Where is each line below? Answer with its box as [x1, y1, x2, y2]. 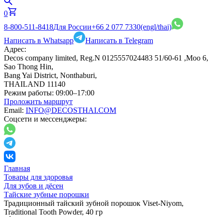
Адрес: [4, 45, 26, 53]
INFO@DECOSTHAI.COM [26, 106, 116, 114]
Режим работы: [4, 89, 54, 97]
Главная [4, 164, 30, 172]
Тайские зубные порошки [4, 190, 89, 199]
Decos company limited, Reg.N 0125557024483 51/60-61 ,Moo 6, [4, 54, 208, 62]
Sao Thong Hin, [4, 62, 53, 71]
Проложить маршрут [4, 97, 73, 106]
